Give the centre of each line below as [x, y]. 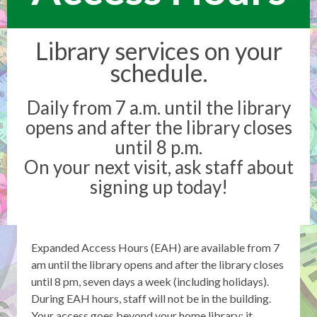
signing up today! [158, 187]
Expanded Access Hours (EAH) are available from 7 [155, 248]
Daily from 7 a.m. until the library [158, 108]
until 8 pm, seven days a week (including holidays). [150, 282]
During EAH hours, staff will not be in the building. [151, 299]
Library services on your [158, 51]
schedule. [158, 73]
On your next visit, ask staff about [158, 167]
